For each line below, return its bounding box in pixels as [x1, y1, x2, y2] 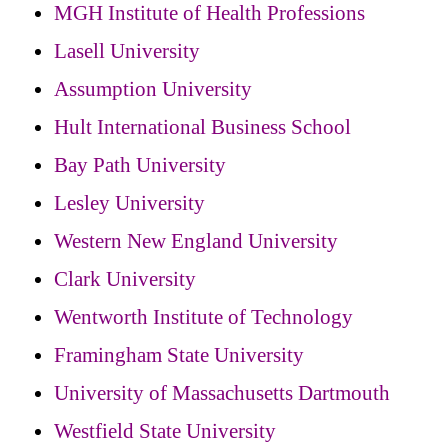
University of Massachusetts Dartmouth [54, 380, 390, 405]
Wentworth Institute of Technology [54, 304, 353, 329]
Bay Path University [54, 152, 226, 177]
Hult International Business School [54, 114, 351, 139]
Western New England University [54, 228, 338, 253]
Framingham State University [54, 342, 304, 367]
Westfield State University [54, 418, 276, 443]
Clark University [54, 266, 196, 291]
